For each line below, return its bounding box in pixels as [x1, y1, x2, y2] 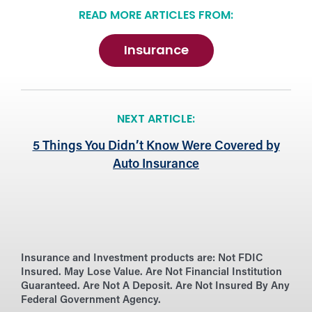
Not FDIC [218, 253, 263, 265]
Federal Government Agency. [21, 295, 161, 306]
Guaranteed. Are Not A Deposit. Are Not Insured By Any [21, 281, 290, 292]
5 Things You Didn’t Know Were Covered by [32, 140, 280, 154]
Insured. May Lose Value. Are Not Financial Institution [21, 267, 282, 279]
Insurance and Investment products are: [21, 253, 215, 265]
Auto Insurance [113, 158, 199, 172]
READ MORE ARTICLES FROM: [79, 10, 233, 22]
